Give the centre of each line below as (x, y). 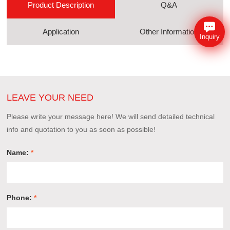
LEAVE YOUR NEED (50, 97)
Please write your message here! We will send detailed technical (111, 116)
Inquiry (209, 36)
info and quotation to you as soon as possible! (81, 129)
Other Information (169, 31)
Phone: (21, 197)
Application (61, 31)
